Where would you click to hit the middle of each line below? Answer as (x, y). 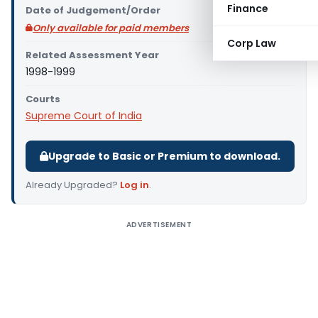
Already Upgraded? (73, 185)
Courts (43, 99)
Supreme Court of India (84, 116)
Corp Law (252, 43)
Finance (248, 9)
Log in (135, 185)
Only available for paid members (111, 28)
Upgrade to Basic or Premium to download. (164, 156)
